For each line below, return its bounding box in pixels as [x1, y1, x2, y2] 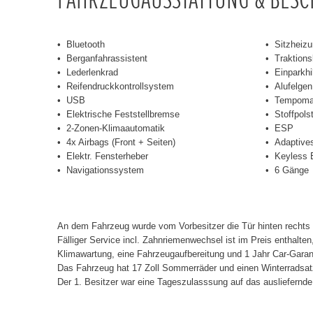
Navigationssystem [66, 164, 144, 175]
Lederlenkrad [66, 66, 118, 78]
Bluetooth [66, 38, 105, 50]
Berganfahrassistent [66, 52, 147, 64]
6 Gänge [274, 164, 309, 175]
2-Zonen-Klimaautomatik [66, 122, 165, 133]
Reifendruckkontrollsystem [66, 80, 174, 92]
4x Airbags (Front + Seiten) [66, 136, 176, 147]
